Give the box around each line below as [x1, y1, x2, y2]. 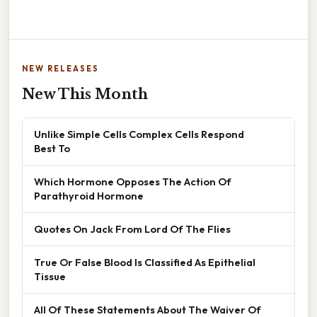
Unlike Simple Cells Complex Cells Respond [34, 127, 244, 141]
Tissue [34, 269, 66, 283]
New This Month [22, 85, 148, 103]
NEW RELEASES [22, 63, 99, 74]
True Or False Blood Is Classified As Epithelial [34, 255, 255, 269]
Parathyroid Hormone [34, 188, 144, 202]
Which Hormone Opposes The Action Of [34, 174, 231, 188]
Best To [34, 141, 70, 155]
